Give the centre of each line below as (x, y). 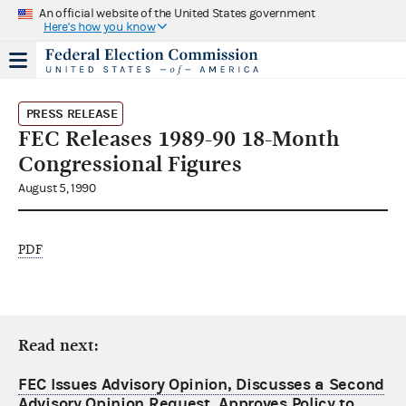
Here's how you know (100, 27)
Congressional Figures (130, 164)
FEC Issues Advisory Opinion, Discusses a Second (201, 384)
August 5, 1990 (57, 188)
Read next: (58, 345)
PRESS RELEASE (72, 113)
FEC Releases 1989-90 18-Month (179, 138)
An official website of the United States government (177, 13)
